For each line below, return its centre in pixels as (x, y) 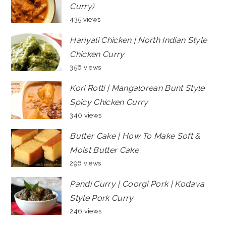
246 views (86, 211)
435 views (85, 20)
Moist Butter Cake (104, 150)
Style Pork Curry (102, 198)
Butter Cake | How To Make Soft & (135, 136)
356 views (86, 68)
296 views (86, 163)
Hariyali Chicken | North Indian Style (138, 40)
